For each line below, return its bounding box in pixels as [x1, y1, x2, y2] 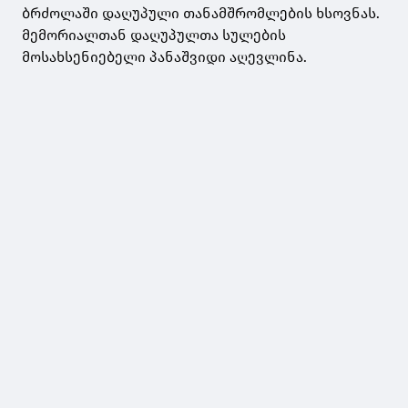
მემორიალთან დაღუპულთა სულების [22, 26, 286, 45]
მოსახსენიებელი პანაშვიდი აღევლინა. [22, 48, 307, 66]
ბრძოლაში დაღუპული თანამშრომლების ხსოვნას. [22, 5, 380, 23]
